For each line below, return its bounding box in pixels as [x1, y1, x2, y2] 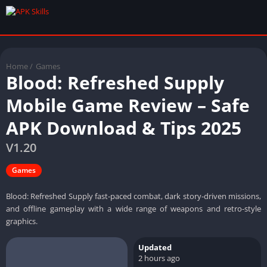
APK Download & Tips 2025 [6, 115, 241, 140]
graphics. [6, 215, 38, 226]
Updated [138, 241, 172, 253]
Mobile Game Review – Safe [6, 92, 250, 117]
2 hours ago [138, 252, 180, 263]
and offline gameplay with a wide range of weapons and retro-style [6, 203, 261, 214]
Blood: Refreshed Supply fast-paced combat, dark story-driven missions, [6, 190, 261, 201]
